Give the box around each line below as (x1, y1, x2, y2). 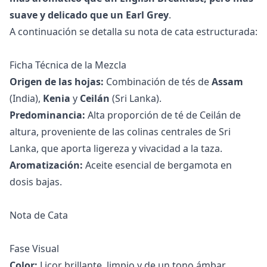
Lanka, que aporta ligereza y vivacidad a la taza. (10, 141, 222, 155)
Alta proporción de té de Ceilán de (85, 108, 241, 122)
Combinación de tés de (104, 74, 212, 88)
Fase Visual (10, 241, 59, 255)
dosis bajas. (10, 175, 62, 188)
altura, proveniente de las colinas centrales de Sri (10, 125, 231, 138)
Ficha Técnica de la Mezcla (10, 58, 126, 72)
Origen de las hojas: (10, 74, 104, 88)
